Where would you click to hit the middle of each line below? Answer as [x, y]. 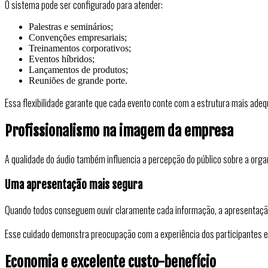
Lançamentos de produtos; [78, 70]
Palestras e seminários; [71, 27]
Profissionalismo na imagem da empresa [119, 131]
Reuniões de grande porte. [78, 81]
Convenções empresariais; [78, 38]
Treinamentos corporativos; [80, 48]
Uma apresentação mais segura [74, 185]
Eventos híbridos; [62, 59]
